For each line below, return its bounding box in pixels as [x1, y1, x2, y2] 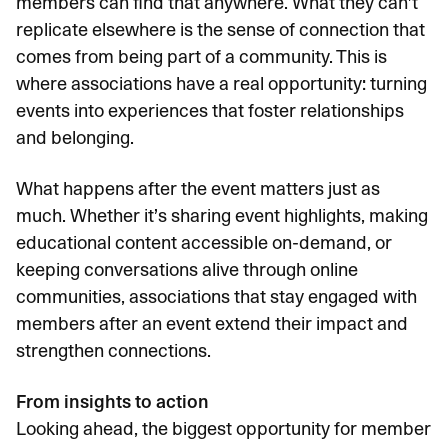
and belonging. [16, 127, 134, 148]
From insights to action [16, 391, 209, 412]
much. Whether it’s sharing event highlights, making [16, 205, 428, 226]
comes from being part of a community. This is [16, 46, 387, 67]
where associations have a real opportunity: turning [16, 73, 427, 94]
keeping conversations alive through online [16, 259, 358, 280]
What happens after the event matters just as [16, 178, 380, 199]
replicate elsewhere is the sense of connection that [16, 19, 425, 40]
